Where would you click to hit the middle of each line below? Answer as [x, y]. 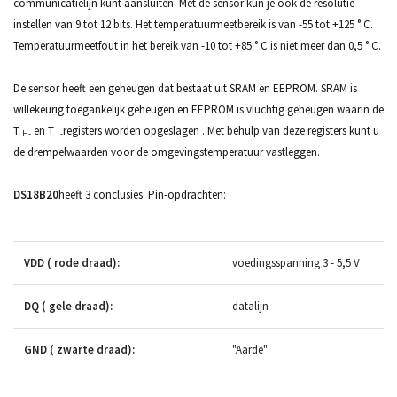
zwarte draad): [96, 349]
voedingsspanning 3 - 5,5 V [296, 262]
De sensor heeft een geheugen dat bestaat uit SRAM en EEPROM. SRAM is [185, 88]
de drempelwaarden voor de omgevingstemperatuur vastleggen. [167, 152]
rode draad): [87, 262]
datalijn [250, 306]
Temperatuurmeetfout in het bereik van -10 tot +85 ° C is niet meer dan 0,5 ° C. [197, 45]
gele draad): [81, 306]
